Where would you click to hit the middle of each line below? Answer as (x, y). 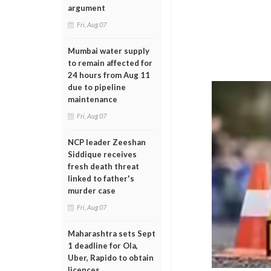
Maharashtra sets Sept (112, 233)
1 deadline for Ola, (103, 246)
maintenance (93, 99)
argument (87, 8)
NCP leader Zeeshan (107, 142)
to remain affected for (110, 63)
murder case (92, 191)
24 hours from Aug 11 (109, 75)
